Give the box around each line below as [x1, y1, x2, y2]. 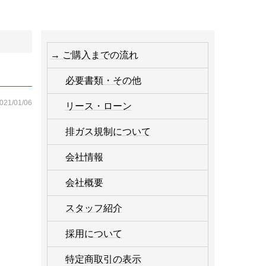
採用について [65, 229, 122, 239]
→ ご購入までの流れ [50, 50, 138, 61]
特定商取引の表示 [65, 254, 141, 265]
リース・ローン [65, 101, 132, 112]
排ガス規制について [65, 126, 151, 137]
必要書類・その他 [65, 75, 141, 86]
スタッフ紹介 [65, 203, 122, 214]
